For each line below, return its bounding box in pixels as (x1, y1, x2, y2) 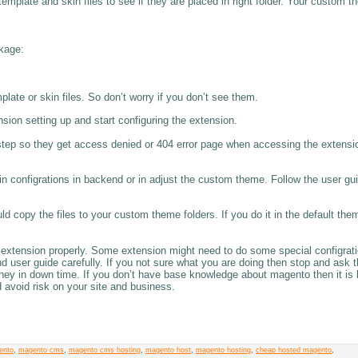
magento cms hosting (69, 345, 141, 354)
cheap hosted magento (256, 345, 332, 354)
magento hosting (196, 345, 251, 354)
